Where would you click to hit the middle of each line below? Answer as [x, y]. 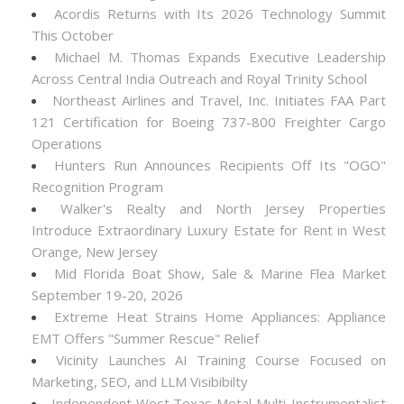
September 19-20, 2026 [107, 295]
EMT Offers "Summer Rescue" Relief [145, 338]
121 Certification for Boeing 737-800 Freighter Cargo [209, 122]
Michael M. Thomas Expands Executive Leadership [220, 57]
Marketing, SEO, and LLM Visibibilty [140, 381]
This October [73, 35]
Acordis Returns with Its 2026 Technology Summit [220, 14]
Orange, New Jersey [95, 252]
